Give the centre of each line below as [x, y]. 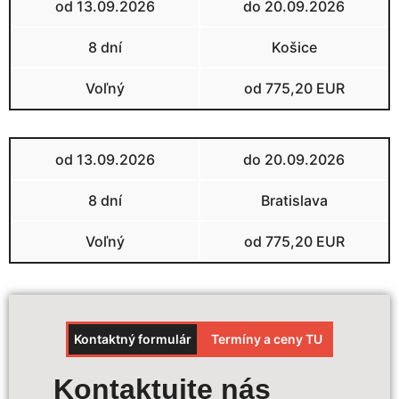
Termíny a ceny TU [266, 339]
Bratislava [294, 200]
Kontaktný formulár [133, 339]
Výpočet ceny [106, 375]
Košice [294, 47]
